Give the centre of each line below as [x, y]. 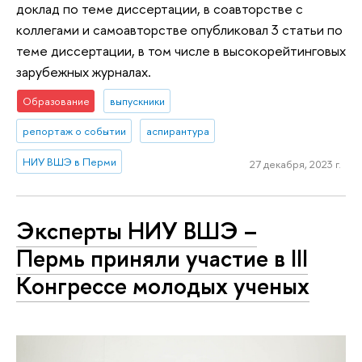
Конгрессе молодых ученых [163, 285]
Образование [56, 101]
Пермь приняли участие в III [162, 258]
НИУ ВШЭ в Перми [69, 162]
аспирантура [177, 131]
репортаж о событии [74, 131]
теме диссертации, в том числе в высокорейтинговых [181, 50]
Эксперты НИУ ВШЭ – [137, 230]
